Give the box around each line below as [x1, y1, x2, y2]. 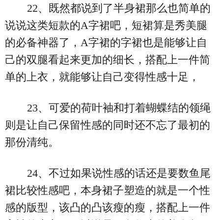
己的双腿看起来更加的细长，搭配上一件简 [5, 53, 210, 66]
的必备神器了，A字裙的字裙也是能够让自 [5, 36, 207, 49]
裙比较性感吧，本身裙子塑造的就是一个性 [5, 184, 210, 196]
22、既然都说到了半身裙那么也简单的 [27, 1, 211, 14]
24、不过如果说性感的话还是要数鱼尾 [27, 166, 211, 179]
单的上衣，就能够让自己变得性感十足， [5, 70, 199, 83]
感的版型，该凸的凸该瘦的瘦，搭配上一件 [5, 201, 210, 214]
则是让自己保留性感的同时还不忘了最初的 [5, 118, 210, 131]
